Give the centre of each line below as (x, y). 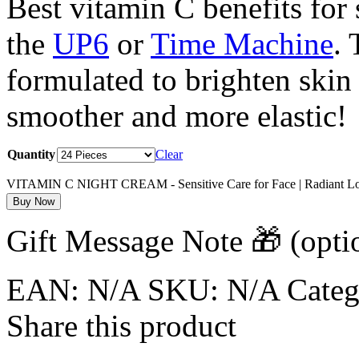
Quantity (31, 155)
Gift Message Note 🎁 (148, 241)
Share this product (121, 326)
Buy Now (34, 202)
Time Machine (242, 44)
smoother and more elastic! (177, 116)
